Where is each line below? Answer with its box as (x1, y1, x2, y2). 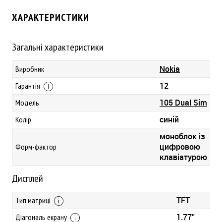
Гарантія (15, 81, 42, 91)
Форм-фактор (15, 142, 56, 152)
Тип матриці (15, 195, 52, 205)
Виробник (15, 64, 44, 74)
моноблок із (160, 131, 205, 142)
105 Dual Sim (160, 97, 207, 108)
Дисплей (12, 172, 43, 185)
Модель (15, 98, 39, 108)
